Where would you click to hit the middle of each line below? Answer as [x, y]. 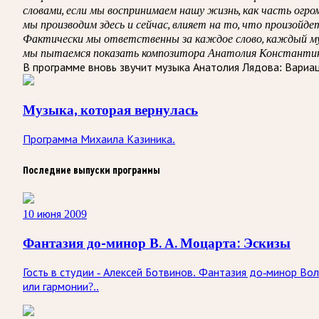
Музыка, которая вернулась [110, 110]
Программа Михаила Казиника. [99, 140]
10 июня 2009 [55, 214]
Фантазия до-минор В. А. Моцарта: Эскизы [157, 243]
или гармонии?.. [61, 286]
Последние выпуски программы [91, 171]
